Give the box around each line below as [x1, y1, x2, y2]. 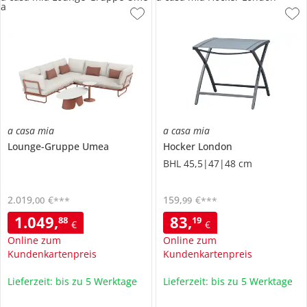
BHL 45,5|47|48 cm [162, 156, 252, 170]
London [197, 139, 232, 153]
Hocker [162, 139, 198, 153]
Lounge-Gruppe [8, 139, 82, 153]
